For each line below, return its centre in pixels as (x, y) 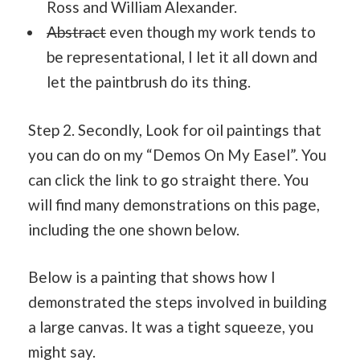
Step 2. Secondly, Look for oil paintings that (175, 129)
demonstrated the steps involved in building (178, 302)
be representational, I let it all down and (182, 57)
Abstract (76, 32)
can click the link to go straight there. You (168, 179)
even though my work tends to (211, 32)
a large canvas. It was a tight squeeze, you (171, 327)
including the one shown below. (134, 229)
